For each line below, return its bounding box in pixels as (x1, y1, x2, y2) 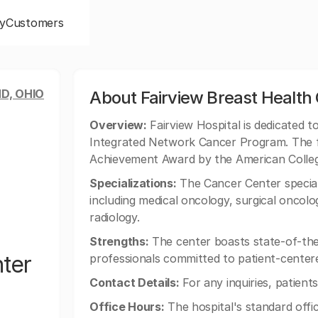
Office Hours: (89, 300, 165, 314)
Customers (6, 16, 64, 30)
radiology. (89, 210, 140, 224)
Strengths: (89, 234, 149, 248)
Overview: (89, 118, 147, 132)
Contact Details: (89, 275, 180, 290)
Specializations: (89, 176, 177, 190)
